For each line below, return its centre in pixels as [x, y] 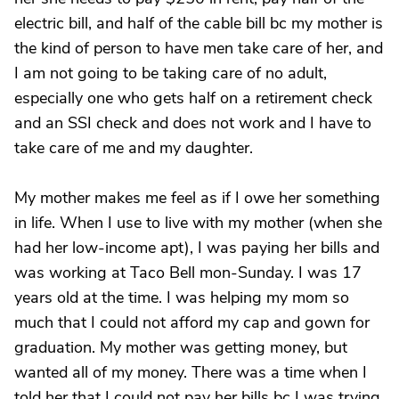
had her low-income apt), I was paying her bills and [197, 248]
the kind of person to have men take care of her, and [199, 48]
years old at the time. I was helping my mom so [182, 297]
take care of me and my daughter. [134, 148]
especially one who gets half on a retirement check [193, 98]
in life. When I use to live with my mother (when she [198, 223]
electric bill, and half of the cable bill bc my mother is [199, 23]
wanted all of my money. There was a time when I [191, 372]
